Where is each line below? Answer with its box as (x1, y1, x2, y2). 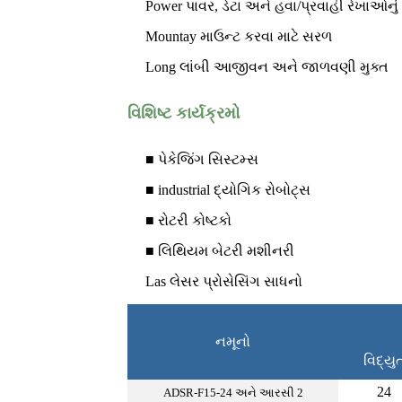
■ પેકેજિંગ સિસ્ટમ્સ (145, 152, 258, 168)
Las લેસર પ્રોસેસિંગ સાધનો (145, 274, 302, 290)
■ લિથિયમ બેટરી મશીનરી (145, 243, 294, 259)
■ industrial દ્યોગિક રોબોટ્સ (145, 182, 310, 198)
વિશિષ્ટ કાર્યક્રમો (127, 104, 240, 123)
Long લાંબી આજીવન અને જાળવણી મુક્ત (145, 59, 389, 75)
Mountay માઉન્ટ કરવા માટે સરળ (145, 29, 332, 45)
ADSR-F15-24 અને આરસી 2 (162, 386, 303, 400)
